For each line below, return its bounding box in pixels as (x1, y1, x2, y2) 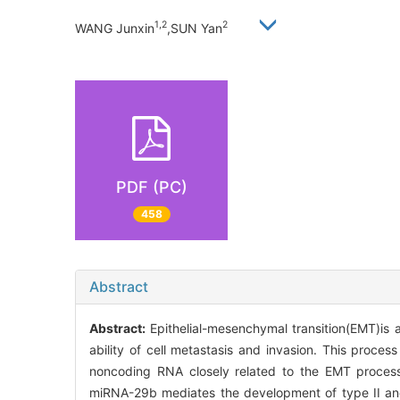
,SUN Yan (167, 20, 222, 36)
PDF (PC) (115, 177, 187, 196)
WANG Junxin (75, 20, 154, 36)
